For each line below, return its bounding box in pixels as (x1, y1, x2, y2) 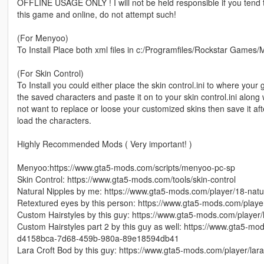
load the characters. (16, 114, 91, 127)
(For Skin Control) (16, 67, 84, 80)
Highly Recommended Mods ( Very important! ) (16, 138, 192, 150)
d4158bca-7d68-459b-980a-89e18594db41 (16, 232, 179, 245)
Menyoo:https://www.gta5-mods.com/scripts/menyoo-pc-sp (16, 161, 235, 174)
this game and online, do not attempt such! (16, 8, 176, 21)
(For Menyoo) (16, 32, 68, 44)
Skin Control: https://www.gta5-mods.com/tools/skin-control (16, 173, 236, 186)
